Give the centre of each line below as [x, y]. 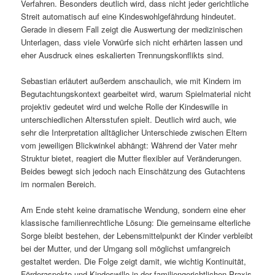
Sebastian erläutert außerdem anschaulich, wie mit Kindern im [131, 80]
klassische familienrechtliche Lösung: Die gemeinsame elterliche [136, 222]
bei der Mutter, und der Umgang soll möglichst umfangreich [126, 248]
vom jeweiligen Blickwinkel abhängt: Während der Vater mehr [129, 145]
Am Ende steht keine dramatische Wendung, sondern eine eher [134, 209]
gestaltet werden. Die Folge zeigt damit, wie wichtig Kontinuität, [134, 261]
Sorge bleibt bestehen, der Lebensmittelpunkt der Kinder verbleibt [137, 235]
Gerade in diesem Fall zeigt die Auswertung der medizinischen [132, 29]
